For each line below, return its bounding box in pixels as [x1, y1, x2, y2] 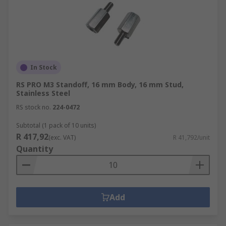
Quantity [16, 143, 53, 154]
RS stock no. [16, 103, 51, 111]
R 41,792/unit [173, 133, 210, 142]
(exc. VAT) [48, 133, 76, 142]
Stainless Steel [16, 88, 70, 98]
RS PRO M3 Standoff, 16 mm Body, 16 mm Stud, [16, 80, 184, 89]
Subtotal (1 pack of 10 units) [16, 121, 96, 130]
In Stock [30, 63, 57, 72]
